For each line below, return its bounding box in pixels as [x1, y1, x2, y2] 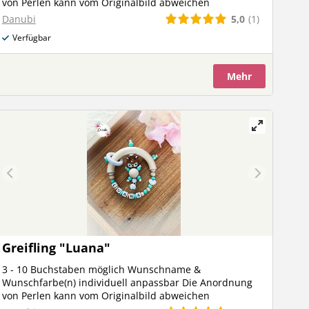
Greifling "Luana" [1, 239, 110, 256]
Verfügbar [12, 32, 51, 43]
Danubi [1, 12, 36, 26]
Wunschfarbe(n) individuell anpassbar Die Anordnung [1, 276, 252, 289]
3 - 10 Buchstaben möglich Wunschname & [1, 263, 201, 276]
